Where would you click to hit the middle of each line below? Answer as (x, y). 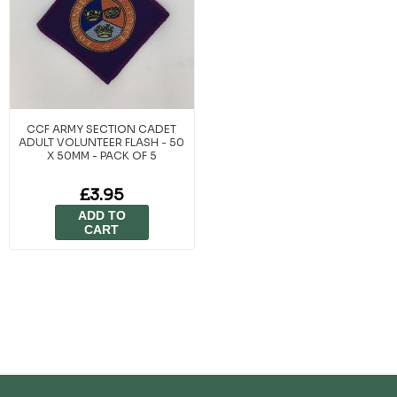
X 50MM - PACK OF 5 (101, 155)
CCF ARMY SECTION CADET (102, 128)
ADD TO (101, 215)
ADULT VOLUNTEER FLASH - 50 (102, 142)
